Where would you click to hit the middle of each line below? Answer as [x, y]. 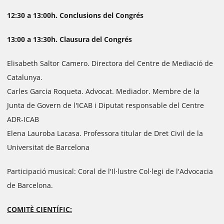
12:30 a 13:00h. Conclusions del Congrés [75, 15]
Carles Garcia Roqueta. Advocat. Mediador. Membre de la [103, 91]
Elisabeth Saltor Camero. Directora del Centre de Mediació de [110, 63]
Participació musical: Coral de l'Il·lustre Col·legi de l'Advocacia [110, 171]
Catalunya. [25, 77]
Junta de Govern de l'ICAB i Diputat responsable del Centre [105, 105]
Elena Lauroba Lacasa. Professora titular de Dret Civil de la [105, 133]
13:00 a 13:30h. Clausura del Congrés [69, 39]
